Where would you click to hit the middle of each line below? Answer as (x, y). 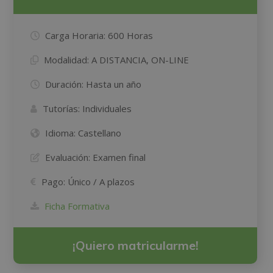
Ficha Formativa (77, 206)
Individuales (107, 108)
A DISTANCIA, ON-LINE (140, 59)
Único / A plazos (101, 181)
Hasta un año (114, 84)
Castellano (100, 133)
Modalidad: (67, 59)
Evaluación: (68, 157)
